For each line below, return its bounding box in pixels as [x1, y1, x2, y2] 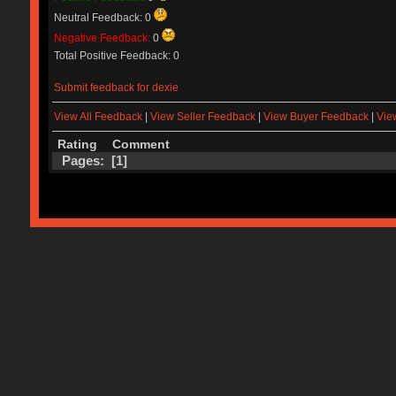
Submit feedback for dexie [53, 80, 179, 94]
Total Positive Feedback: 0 [53, 49, 179, 62]
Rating [57, 137, 97, 151]
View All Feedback [53, 110, 142, 124]
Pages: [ [61, 152, 116, 168]
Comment [111, 137, 170, 151]
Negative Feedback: [53, 31, 153, 44]
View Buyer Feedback [263, 110, 369, 124]
